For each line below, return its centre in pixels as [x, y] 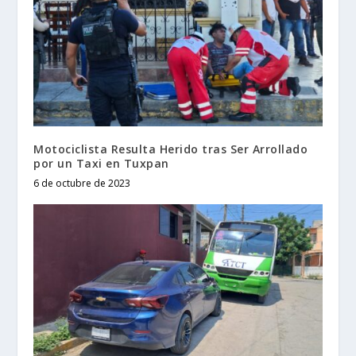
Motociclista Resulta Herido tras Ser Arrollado [171, 149]
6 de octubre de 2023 [82, 183]
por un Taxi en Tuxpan [101, 163]
